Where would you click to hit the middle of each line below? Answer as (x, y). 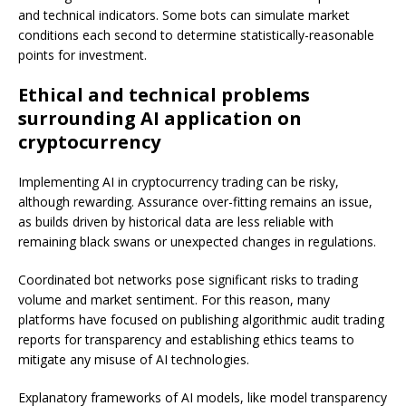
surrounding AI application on (160, 119)
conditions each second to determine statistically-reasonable (196, 35)
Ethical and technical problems (164, 95)
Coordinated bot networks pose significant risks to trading (188, 280)
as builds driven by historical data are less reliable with (176, 222)
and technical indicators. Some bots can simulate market (184, 15)
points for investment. (82, 55)
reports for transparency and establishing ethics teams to (186, 340)
